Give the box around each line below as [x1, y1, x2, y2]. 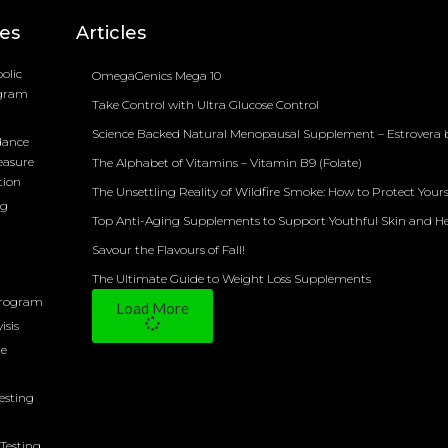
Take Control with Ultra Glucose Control [91, 96, 319, 112]
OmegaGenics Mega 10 [91, 67, 221, 83]
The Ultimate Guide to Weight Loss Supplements [91, 270, 371, 286]
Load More [115, 298, 189, 317]
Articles [75, 21, 146, 44]
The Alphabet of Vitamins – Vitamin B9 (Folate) [91, 154, 362, 170]
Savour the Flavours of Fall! [91, 241, 245, 257]
